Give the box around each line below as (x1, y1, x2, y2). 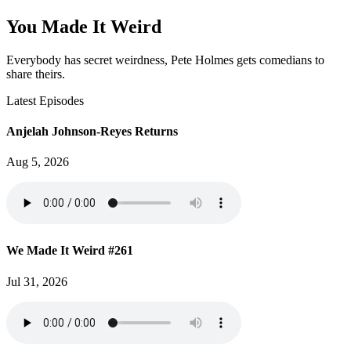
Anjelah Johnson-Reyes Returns (6, 124, 178, 138)
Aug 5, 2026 (6, 155, 69, 169)
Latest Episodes (6, 93, 84, 107)
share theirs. (6, 67, 65, 81)
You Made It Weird (6, 16, 161, 37)
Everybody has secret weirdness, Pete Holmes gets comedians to (6, 52, 324, 67)
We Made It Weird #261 (6, 244, 133, 258)
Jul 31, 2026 (6, 274, 67, 288)
